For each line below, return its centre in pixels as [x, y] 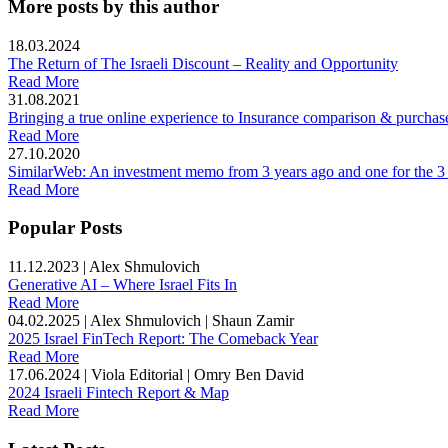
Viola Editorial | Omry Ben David [197, 375]
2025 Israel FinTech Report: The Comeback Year [163, 339]
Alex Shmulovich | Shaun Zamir [192, 321]
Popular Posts [65, 228]
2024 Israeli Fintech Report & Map [118, 393]
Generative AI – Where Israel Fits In [122, 285]
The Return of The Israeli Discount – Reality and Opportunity [203, 63]
